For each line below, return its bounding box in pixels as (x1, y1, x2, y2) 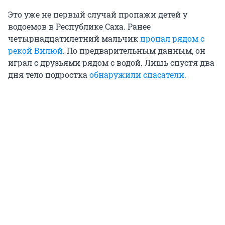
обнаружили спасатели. (89, 69, 186, 80)
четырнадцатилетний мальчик (8, 33, 140, 44)
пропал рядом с (140, 33, 204, 44)
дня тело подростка (8, 69, 89, 80)
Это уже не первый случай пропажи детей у (8, 9, 187, 20)
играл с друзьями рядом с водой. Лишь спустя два (8, 57, 214, 68)
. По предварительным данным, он (63, 45, 205, 56)
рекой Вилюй (8, 45, 63, 56)
